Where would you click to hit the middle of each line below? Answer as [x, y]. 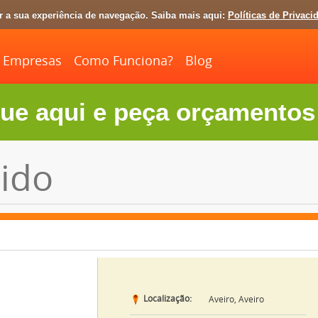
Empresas [32, 61]
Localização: [166, 299]
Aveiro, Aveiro [236, 300]
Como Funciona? [124, 61]
